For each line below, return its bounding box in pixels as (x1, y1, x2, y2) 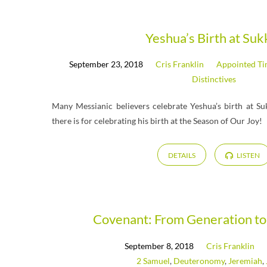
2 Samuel (136, 255, 170, 266)
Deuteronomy (173, 255, 225, 266)
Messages (52, 29, 175, 60)
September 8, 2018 (125, 240, 194, 251)
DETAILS (167, 150, 195, 160)
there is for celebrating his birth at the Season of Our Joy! (52, 115, 262, 126)
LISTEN (235, 150, 260, 160)
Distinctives (191, 74, 236, 85)
